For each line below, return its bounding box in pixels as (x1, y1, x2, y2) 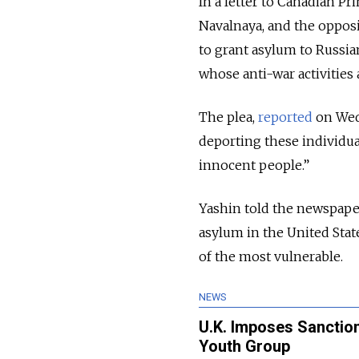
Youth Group (199, 337, 290, 357)
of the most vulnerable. (199, 248, 343, 265)
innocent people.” (199, 157, 313, 174)
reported (258, 109, 313, 126)
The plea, (199, 109, 258, 126)
